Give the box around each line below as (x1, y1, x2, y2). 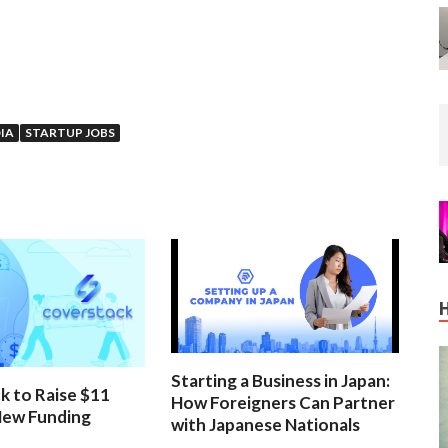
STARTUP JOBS (25, 124, 115, 140)
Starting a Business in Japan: (171, 369, 391, 391)
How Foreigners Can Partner (171, 391, 396, 413)
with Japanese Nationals (171, 413, 361, 435)
